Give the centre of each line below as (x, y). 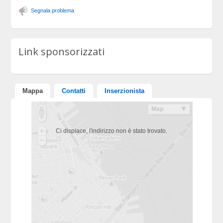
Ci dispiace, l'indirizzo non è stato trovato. (111, 131)
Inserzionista (125, 91)
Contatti (74, 91)
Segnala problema (53, 11)
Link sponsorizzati (62, 52)
